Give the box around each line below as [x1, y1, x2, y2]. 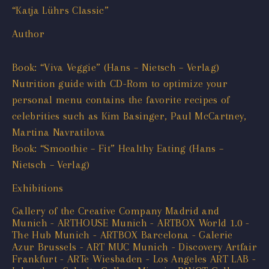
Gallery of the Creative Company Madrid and [12, 204, 220, 217]
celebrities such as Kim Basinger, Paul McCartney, [12, 109, 247, 122]
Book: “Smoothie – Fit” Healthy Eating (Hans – [12, 142, 224, 154]
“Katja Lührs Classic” [12, 4, 109, 16]
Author [12, 27, 45, 40]
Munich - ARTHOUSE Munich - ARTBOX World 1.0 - [12, 216, 250, 229]
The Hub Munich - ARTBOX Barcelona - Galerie [12, 228, 233, 241]
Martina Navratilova [12, 125, 106, 138]
